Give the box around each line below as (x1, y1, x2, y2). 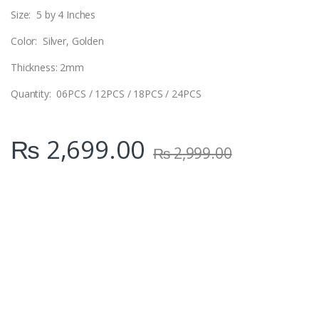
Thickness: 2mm (11, 61, 85, 75)
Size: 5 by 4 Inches (11, 8, 96, 22)
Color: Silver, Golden (11, 34, 104, 48)
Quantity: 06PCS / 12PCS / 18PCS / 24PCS (11, 87, 202, 101)
